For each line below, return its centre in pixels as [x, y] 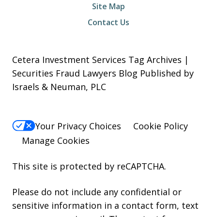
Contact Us [108, 23]
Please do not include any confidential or [97, 192]
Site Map [108, 7]
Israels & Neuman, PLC [59, 87]
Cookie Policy [161, 126]
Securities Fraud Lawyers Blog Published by [103, 73]
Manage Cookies [56, 140]
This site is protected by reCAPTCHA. [89, 166]
